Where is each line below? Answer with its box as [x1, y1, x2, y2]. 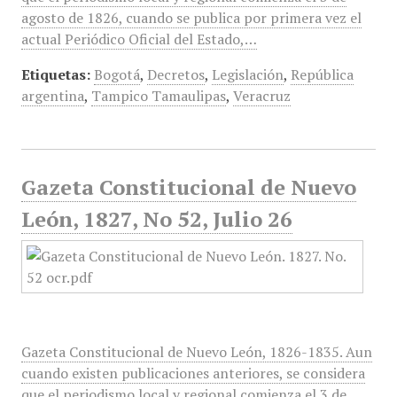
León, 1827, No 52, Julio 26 [20, 205, 292, 233]
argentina [20, 86, 84, 105]
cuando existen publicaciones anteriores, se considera [20, 363, 365, 383]
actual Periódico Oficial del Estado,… [20, 29, 257, 49]
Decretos [146, 65, 205, 84]
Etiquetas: [20, 65, 90, 84]
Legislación [211, 65, 284, 84]
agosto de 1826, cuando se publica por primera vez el [20, 8, 362, 27]
